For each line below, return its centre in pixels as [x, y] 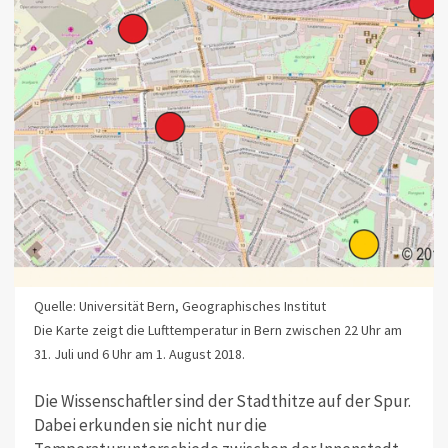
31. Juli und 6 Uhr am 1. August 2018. [139, 354]
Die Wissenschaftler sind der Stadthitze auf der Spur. [222, 400]
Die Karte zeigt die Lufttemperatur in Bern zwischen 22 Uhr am [217, 330]
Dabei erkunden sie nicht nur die [150, 424]
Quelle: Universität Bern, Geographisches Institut [179, 306]
